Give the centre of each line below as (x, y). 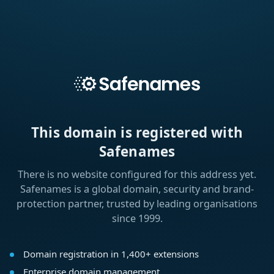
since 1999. (137, 219)
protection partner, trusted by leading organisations (137, 204)
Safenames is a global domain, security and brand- (137, 189)
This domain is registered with (137, 133)
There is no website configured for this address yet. (137, 175)
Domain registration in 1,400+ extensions (111, 254)
